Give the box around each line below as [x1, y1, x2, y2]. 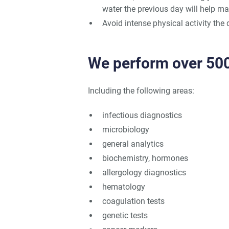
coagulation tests [102, 196, 165, 207]
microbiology [102, 125, 149, 135]
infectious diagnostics [102, 110, 182, 121]
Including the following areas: [88, 86, 194, 96]
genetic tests [102, 211, 148, 221]
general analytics [102, 139, 164, 149]
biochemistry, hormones [102, 153, 188, 164]
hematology [102, 182, 145, 192]
